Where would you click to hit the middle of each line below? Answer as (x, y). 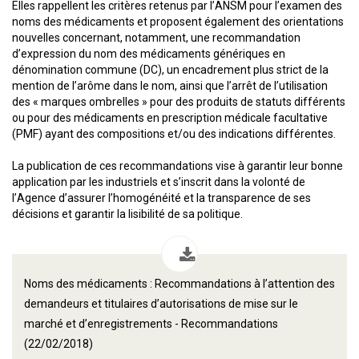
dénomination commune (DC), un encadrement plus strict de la (170, 70)
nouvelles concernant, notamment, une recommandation (156, 38)
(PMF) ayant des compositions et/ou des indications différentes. (174, 134)
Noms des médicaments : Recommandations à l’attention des (179, 284)
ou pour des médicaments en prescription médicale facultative (170, 118)
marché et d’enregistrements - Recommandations (151, 324)
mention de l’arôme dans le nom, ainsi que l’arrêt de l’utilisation (170, 86)
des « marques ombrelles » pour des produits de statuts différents (179, 102)
